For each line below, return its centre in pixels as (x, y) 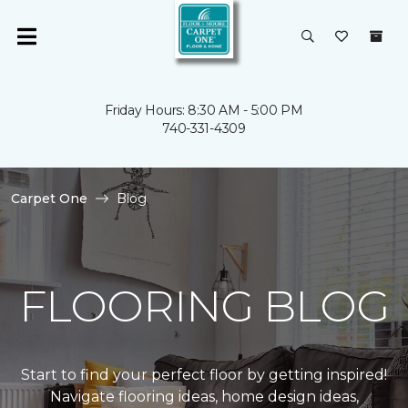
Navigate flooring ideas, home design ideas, (204, 397)
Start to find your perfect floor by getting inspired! (204, 375)
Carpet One (49, 199)
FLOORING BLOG (204, 306)
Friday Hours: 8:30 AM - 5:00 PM (204, 110)
